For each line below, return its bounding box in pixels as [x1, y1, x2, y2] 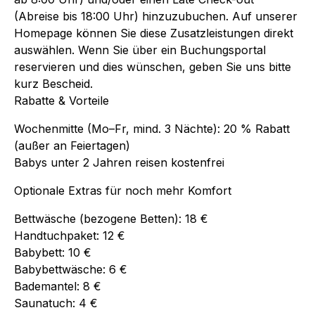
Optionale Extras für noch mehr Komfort [14, 183, 231, 198]
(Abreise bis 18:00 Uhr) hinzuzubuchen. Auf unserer [14, 8, 297, 23]
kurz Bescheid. [14, 76, 93, 91]
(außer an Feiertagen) [14, 138, 130, 153]
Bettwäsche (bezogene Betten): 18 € [14, 211, 208, 226]
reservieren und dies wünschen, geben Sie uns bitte [14, 59, 291, 74]
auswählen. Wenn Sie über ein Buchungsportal [14, 42, 266, 57]
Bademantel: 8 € [14, 278, 101, 293]
